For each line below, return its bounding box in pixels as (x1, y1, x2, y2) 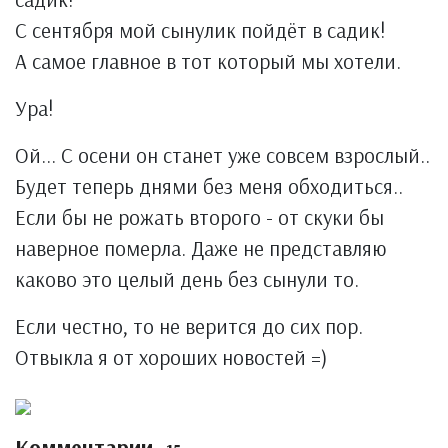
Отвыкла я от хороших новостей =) (15, 344, 327, 370)
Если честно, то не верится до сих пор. (15, 313, 363, 339)
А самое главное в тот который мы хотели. (15, 48, 401, 74)
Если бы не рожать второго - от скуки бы (15, 204, 384, 230)
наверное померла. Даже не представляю (15, 235, 386, 261)
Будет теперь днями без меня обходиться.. (15, 173, 403, 199)
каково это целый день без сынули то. (15, 266, 359, 292)
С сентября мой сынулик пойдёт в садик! (15, 17, 386, 43)
